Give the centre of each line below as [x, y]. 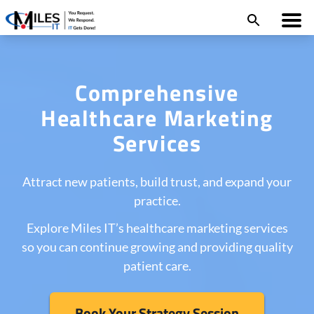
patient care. [157, 266]
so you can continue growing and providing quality [157, 247]
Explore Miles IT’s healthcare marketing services [157, 228]
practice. [157, 201]
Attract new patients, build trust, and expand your [157, 182]
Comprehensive [157, 93]
